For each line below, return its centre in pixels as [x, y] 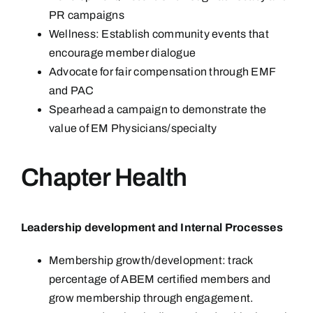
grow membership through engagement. [151, 298]
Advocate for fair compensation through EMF [162, 72]
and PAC [72, 91]
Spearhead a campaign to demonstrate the [158, 110]
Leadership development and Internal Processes [152, 228]
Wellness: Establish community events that [159, 34]
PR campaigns [87, 15]
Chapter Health [104, 178]
